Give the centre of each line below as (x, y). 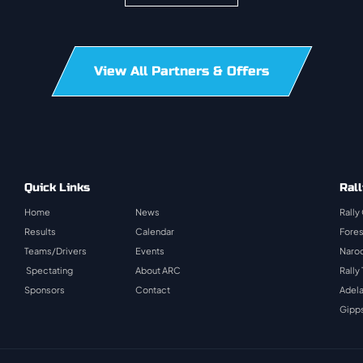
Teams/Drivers (55, 251)
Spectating (48, 270)
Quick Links (57, 188)
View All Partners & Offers (181, 71)
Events (149, 251)
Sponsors (44, 290)
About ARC (158, 270)
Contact (152, 290)
